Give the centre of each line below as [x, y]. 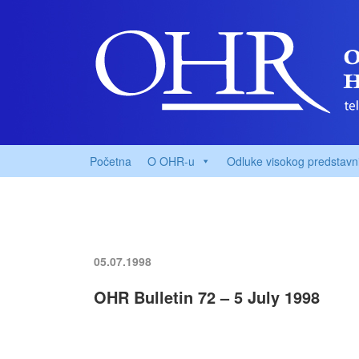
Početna [111, 161]
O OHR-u [171, 161]
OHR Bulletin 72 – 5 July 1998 [207, 297]
